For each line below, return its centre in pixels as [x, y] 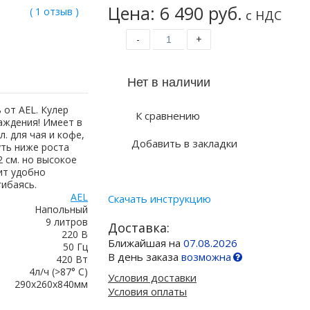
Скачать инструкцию [159, 199]
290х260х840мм [51, 284]
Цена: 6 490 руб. [175, 13]
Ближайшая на [146, 243]
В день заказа [145, 257]
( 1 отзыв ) [54, 11]
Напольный [61, 209]
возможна [206, 257]
